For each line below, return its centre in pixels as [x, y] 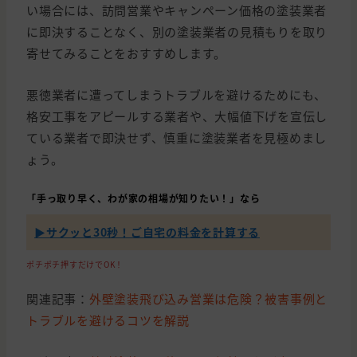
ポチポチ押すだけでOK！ [75, 265]
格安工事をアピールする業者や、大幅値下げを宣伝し [177, 116]
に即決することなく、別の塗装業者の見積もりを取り [177, 32]
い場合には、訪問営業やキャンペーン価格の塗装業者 [177, 10]
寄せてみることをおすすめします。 [126, 53]
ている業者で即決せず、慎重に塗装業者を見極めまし [177, 138]
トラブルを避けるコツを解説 [108, 320]
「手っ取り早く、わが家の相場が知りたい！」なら [143, 198]
